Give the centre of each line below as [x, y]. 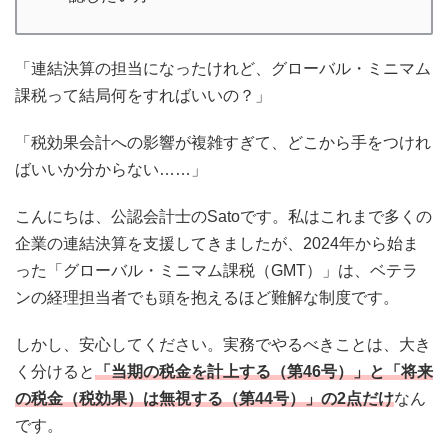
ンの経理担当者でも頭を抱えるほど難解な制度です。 [207, 297]
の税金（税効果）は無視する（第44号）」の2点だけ [204, 398]
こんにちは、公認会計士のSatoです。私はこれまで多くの [223, 216]
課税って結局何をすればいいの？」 [143, 95]
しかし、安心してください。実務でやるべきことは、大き [223, 344]
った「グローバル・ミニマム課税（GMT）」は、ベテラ [216, 270]
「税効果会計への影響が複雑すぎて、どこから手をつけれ [223, 142]
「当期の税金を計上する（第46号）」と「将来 [264, 371]
